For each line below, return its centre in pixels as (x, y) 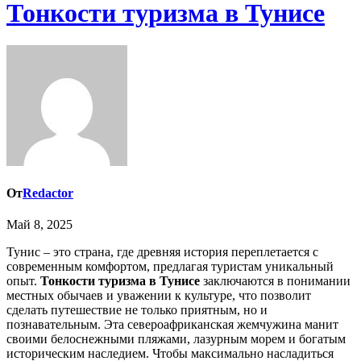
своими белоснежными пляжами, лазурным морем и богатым (176, 339)
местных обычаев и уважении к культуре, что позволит (159, 296)
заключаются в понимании (275, 281)
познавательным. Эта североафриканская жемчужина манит (172, 325)
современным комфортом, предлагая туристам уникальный (170, 267)
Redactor (48, 193)
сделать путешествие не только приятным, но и (137, 310)
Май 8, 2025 (39, 225)
